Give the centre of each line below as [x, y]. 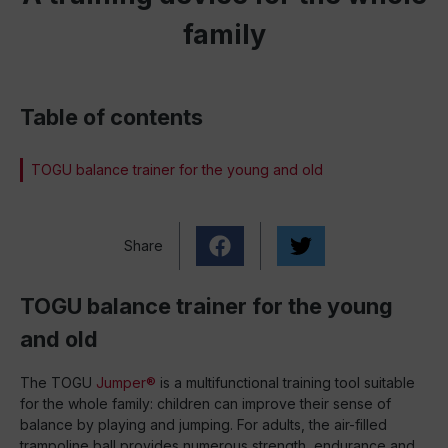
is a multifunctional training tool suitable [285, 382]
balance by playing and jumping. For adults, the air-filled [203, 424]
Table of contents [111, 117]
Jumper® [126, 382]
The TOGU [58, 382]
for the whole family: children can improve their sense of [205, 403]
